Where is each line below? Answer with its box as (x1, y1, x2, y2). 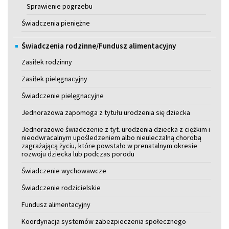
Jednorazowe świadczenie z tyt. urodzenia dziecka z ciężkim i (21, 124, 210, 134)
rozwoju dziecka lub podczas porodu (21, 149, 134, 158)
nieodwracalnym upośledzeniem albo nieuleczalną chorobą (21, 132, 201, 142)
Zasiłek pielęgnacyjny (21, 74, 87, 83)
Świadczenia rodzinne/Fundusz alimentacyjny (21, 40, 176, 51)
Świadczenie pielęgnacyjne (21, 90, 104, 100)
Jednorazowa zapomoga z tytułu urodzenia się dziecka (21, 107, 190, 117)
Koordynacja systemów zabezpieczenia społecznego (21, 216, 186, 226)
